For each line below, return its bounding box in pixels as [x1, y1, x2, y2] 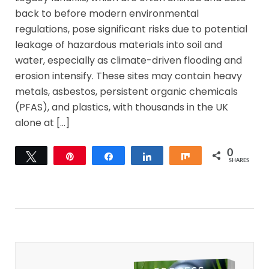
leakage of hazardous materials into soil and [15, 37, 222, 52]
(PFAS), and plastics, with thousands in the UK [15, 100, 228, 114]
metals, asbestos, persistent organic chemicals [15, 84, 238, 98]
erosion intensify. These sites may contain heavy [15, 68, 242, 83]
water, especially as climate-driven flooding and [15, 53, 242, 67]
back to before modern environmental [15, 6, 199, 20]
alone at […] [15, 115, 70, 130]
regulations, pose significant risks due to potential [15, 22, 247, 36]
